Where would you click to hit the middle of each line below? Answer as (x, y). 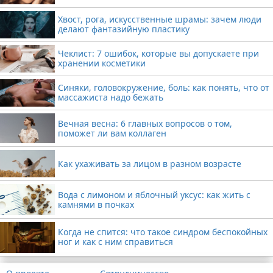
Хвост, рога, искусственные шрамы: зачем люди (160, 19)
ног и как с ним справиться (115, 242)
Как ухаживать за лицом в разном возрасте (150, 163)
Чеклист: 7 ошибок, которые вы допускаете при (158, 54)
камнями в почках (96, 204)
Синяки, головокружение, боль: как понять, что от (164, 88)
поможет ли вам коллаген (112, 133)
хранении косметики (102, 63)
